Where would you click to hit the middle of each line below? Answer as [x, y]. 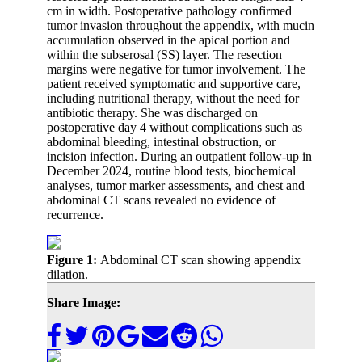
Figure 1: [74, 260]
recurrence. [75, 215]
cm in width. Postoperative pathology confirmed [169, 11]
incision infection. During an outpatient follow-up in [179, 157]
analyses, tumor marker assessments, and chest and [176, 186]
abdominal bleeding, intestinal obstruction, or [161, 142]
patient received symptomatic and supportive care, [174, 84]
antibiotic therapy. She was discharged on [152, 113]
